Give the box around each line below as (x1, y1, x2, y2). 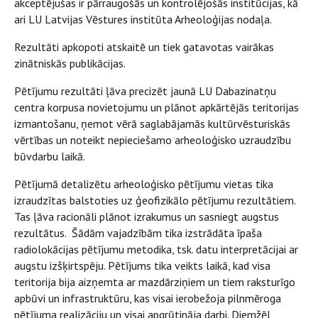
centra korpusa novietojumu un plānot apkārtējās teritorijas (14, 100, 299, 114)
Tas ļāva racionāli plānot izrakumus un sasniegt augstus (14, 209, 279, 224)
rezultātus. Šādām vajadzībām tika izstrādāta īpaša (14, 226, 262, 240)
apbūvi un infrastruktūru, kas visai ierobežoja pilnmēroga (14, 291, 281, 305)
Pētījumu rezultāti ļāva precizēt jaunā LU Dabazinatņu (14, 84, 276, 98)
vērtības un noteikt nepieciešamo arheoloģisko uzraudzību (14, 133, 291, 147)
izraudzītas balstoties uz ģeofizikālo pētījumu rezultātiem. (14, 193, 295, 207)
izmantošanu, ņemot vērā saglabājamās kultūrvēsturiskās (14, 116, 290, 131)
